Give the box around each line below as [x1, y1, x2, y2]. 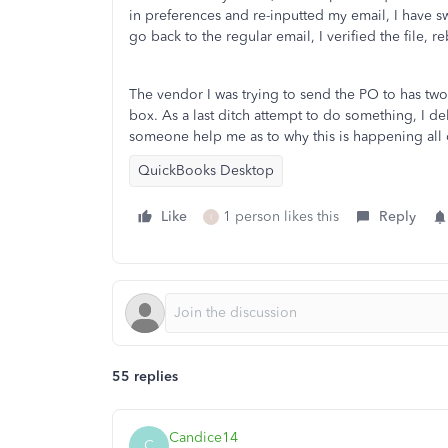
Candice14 [169, 428, 238, 446]
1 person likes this [223, 208, 339, 225]
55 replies [112, 368, 178, 385]
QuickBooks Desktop [138, 162, 274, 179]
